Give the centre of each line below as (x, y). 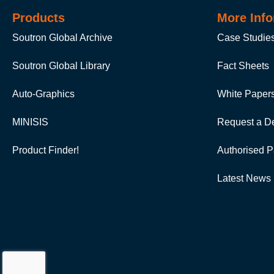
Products (39, 17)
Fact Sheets (243, 65)
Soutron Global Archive (62, 37)
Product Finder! (46, 150)
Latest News (244, 178)
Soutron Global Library (61, 65)
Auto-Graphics (43, 94)
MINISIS (30, 122)
